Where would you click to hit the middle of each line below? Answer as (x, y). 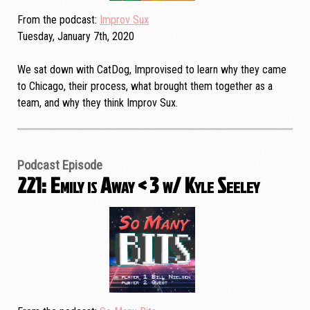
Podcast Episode (60, 165)
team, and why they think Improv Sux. (98, 102)
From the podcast (56, 19)
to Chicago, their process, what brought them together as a (145, 86)
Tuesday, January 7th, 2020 (76, 36)
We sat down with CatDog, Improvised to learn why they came (152, 69)
